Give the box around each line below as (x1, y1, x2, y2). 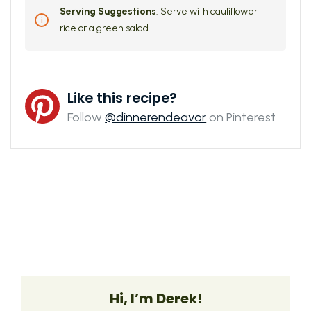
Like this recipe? (67, 88, 178, 108)
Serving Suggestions (60, 6, 156, 17)
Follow (67, 110, 106, 125)
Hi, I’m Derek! (109, 289, 202, 308)
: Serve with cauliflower (156, 6, 258, 17)
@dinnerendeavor (105, 110, 207, 125)
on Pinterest (206, 110, 276, 125)
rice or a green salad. (60, 22, 151, 34)
